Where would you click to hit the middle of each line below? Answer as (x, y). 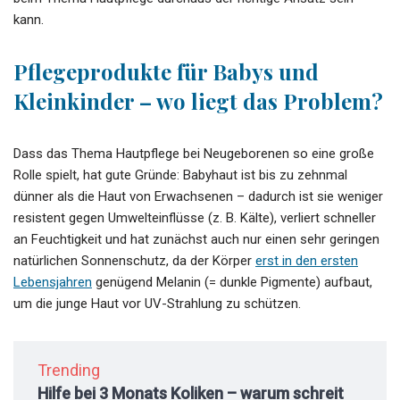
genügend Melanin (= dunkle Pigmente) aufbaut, (232, 282)
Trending (69, 370)
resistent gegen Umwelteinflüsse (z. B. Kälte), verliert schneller (195, 217)
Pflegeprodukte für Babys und (166, 71)
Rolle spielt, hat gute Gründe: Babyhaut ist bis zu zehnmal (180, 175)
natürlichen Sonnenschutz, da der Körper (134, 260)
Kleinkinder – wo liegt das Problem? (198, 100)
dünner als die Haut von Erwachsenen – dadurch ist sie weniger (198, 196)
